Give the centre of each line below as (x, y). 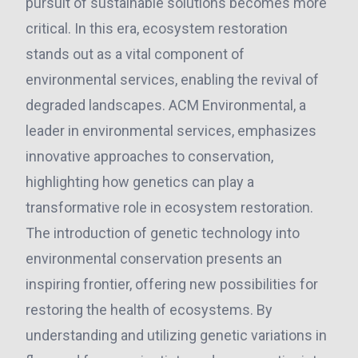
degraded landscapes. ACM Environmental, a (166, 105)
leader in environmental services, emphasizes (171, 131)
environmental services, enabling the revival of (172, 80)
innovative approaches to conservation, (149, 156)
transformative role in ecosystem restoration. (169, 207)
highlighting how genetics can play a (140, 182)
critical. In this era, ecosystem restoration (157, 28)
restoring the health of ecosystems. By (149, 310)
